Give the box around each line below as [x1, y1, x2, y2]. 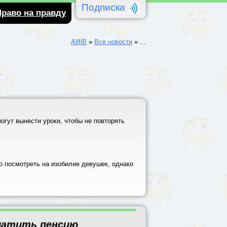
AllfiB [71, 38, 87, 46]
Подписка [82, 2, 128, 13]
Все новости [94, 38, 132, 46]
